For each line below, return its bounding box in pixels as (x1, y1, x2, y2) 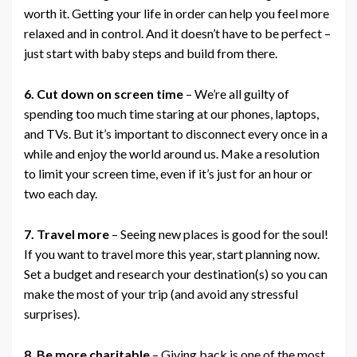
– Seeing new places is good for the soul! (109, 226, 328, 242)
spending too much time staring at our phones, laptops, (24, 106, 319, 122)
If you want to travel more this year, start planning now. (24, 246, 320, 262)
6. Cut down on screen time (24, 86, 183, 102)
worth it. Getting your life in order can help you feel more (24, 6, 329, 22)
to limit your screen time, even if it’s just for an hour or (24, 166, 312, 182)
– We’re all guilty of (183, 86, 289, 102)
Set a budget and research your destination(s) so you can (24, 266, 328, 282)
